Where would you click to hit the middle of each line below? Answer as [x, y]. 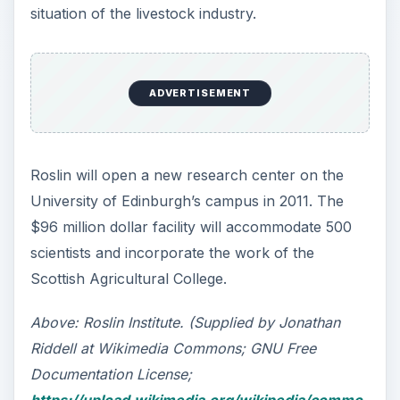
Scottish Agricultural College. [128, 279]
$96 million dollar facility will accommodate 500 [191, 227]
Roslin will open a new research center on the [187, 175]
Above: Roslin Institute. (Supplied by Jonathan [185, 323]
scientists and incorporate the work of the [172, 253]
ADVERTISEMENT [200, 93]
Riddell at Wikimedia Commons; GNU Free [173, 349]
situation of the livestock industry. [143, 13]
